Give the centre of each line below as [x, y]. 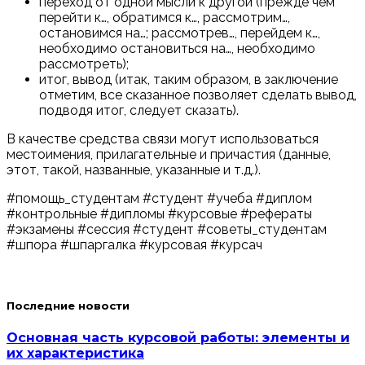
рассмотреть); [84, 64]
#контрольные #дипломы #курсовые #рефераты [159, 213]
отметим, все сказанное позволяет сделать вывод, [198, 95]
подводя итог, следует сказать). [139, 110]
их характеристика [75, 354]
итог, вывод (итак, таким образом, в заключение [189, 79]
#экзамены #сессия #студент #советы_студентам [167, 229]
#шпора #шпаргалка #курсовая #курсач [134, 244]
